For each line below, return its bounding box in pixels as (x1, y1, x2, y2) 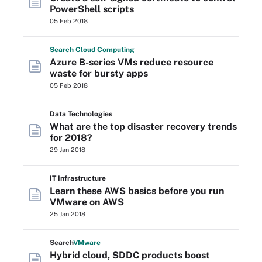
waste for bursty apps (50, 68, 148, 79)
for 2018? (50, 132, 92, 143)
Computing (97, 46, 135, 54)
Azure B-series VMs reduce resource (50, 57, 213, 68)
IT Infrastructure (50, 174, 106, 182)
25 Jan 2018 (50, 211, 85, 218)
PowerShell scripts (50, 4, 134, 15)
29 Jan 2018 (50, 146, 85, 153)
